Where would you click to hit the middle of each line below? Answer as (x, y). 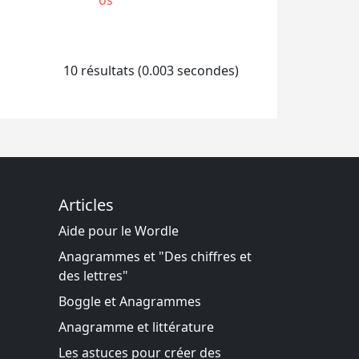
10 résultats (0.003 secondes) (151, 70)
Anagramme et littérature (136, 327)
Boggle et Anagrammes (130, 301)
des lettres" (93, 276)
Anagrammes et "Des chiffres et (155, 256)
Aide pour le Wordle (119, 231)
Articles (86, 205)
